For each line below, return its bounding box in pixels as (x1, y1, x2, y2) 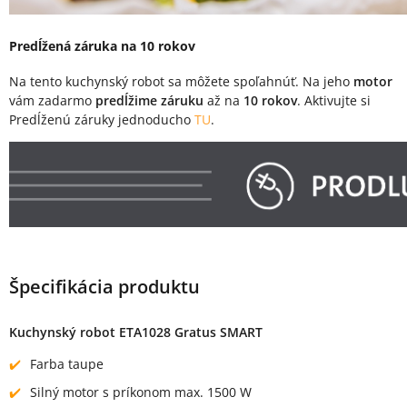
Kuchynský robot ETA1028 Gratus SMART (9, 323, 263, 341)
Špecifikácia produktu (9, 273, 200, 299)
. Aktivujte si (297, 92, 371, 110)
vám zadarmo (9, 92, 95, 110)
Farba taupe (30, 354, 104, 372)
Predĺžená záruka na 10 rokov (9, 36, 195, 55)
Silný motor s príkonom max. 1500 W (30, 382, 252, 401)
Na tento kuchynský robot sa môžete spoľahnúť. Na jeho (9, 73, 353, 91)
